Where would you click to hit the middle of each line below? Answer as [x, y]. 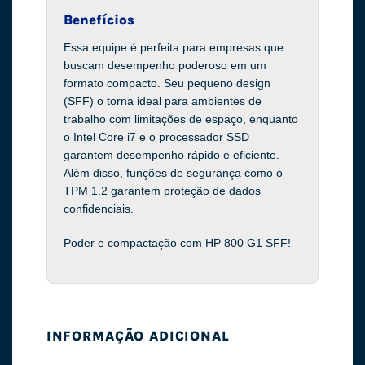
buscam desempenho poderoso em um [165, 65]
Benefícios [99, 20]
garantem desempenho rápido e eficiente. [171, 154]
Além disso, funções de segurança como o [173, 172]
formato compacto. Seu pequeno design [167, 83]
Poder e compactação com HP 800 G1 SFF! [177, 242]
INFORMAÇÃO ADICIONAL [138, 336]
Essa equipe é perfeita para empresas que [173, 47]
